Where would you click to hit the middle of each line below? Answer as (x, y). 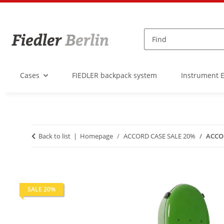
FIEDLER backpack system (114, 75)
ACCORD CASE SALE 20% (159, 136)
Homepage (96, 136)
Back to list (54, 136)
